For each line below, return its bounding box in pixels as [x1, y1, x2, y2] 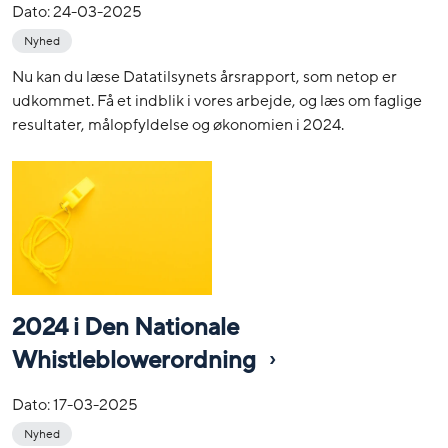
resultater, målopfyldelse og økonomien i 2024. [12, 114, 344, 137]
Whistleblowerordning [12, 345, 261, 377]
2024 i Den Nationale [12, 311, 239, 343]
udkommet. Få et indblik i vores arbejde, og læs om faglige [12, 90, 422, 113]
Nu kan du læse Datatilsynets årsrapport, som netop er [12, 66, 397, 89]
